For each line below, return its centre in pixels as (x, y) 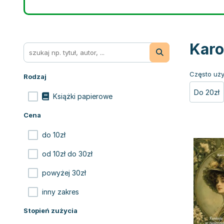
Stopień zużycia (50, 210)
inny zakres (60, 192)
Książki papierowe (83, 96)
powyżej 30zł (64, 173)
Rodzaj (35, 76)
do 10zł (54, 135)
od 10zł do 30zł (67, 154)
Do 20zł (207, 92)
